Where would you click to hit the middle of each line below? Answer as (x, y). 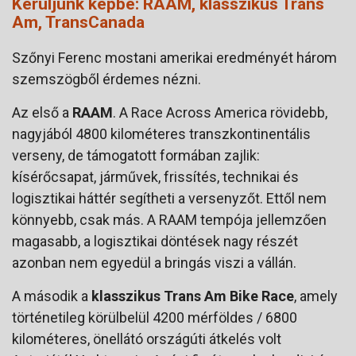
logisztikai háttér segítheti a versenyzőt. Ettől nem (169, 199)
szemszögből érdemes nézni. (106, 79)
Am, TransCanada (78, 23)
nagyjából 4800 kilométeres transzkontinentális (161, 134)
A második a (52, 296)
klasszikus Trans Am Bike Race (193, 296)
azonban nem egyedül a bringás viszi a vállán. (154, 263)
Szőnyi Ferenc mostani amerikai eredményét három (174, 58)
